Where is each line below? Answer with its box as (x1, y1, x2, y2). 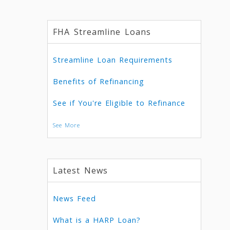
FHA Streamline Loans (52, 26, 151, 37)
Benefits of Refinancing (52, 76, 144, 86)
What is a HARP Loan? (52, 215, 141, 225)
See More (52, 121, 80, 129)
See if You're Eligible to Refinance (52, 98, 185, 108)
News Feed (52, 194, 96, 203)
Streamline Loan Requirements (52, 55, 172, 65)
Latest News (52, 165, 108, 176)
